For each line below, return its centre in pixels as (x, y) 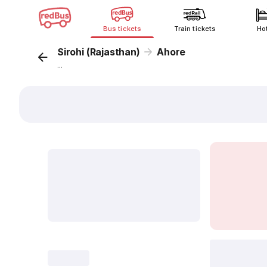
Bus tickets (122, 29)
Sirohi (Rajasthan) (99, 52)
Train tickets (195, 29)
